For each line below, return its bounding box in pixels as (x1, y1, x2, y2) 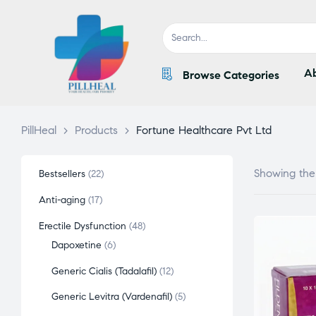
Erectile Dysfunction (39, 219, 126, 232)
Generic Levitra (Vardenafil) (51, 291, 173, 303)
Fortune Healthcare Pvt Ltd (136, 123, 272, 137)
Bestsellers (39, 167, 85, 180)
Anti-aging (39, 193, 85, 206)
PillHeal (21, 123, 56, 137)
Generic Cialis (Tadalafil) (51, 265, 157, 277)
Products (75, 123, 118, 137)
